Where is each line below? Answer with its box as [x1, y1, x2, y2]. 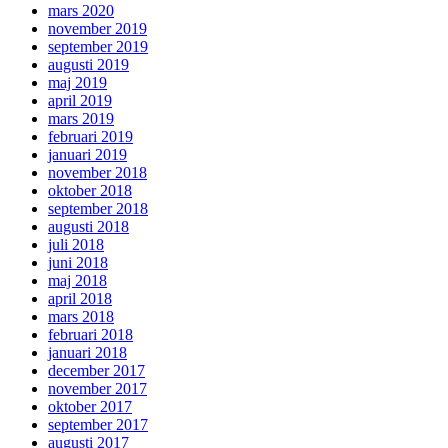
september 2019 [48, 37, 148, 55]
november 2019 [48, 19, 147, 37]
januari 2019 [48, 145, 127, 163]
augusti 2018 [48, 217, 129, 235]
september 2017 [48, 415, 148, 433]
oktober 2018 [48, 181, 132, 199]
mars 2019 [48, 109, 114, 127]
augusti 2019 [48, 55, 129, 73]
